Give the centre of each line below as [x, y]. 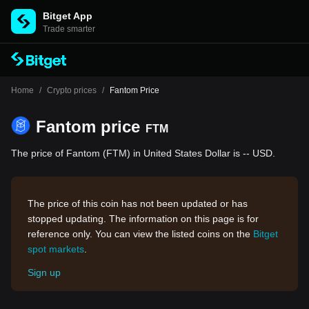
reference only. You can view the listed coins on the [140, 234]
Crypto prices [72, 90]
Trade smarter [69, 29]
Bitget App [68, 16]
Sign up [44, 272]
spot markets [56, 249]
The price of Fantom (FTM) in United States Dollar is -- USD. [143, 153]
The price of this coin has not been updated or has [138, 203]
